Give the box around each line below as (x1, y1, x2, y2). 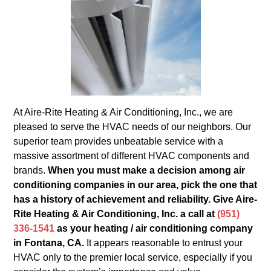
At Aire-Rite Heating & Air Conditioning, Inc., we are (13, 107, 233, 117)
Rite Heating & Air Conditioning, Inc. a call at (13, 209, 218, 219)
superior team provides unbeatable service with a (13, 136, 224, 146)
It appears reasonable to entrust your (84, 238, 243, 248)
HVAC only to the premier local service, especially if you (13, 252, 253, 263)
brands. (13, 165, 48, 175)
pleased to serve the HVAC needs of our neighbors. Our (13, 122, 252, 132)
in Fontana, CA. (13, 238, 85, 248)
